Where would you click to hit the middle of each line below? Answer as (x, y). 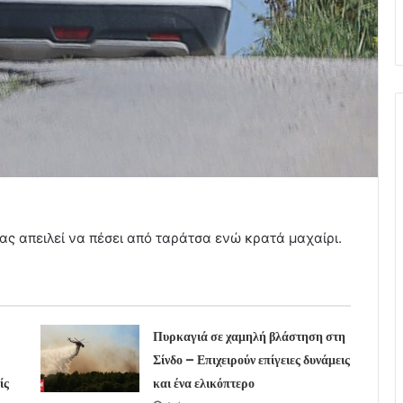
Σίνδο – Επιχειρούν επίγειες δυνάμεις (251, 359)
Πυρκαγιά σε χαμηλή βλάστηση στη (249, 336)
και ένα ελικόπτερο (203, 383)
